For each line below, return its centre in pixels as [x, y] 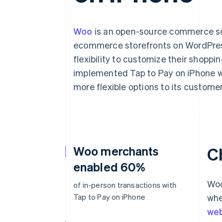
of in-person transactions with [125, 185]
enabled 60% [110, 167]
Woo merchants [116, 151]
